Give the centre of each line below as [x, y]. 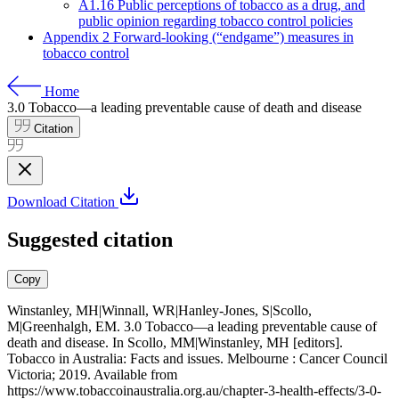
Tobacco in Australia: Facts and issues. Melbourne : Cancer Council [197, 358]
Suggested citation [90, 239]
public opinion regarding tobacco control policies [216, 21]
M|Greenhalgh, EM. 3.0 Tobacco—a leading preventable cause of [192, 326]
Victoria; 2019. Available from [92, 374]
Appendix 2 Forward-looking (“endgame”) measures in [198, 37]
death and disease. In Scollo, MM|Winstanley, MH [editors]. [175, 342]
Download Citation [63, 202]
